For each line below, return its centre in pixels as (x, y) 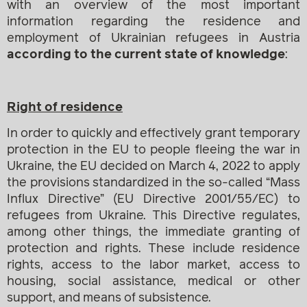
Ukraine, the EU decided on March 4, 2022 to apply (153, 166)
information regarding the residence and (153, 22)
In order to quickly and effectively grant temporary (153, 133)
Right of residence (65, 107)
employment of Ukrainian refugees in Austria (153, 38)
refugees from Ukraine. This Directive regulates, (153, 216)
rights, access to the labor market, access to (153, 265)
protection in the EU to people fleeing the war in (153, 150)
